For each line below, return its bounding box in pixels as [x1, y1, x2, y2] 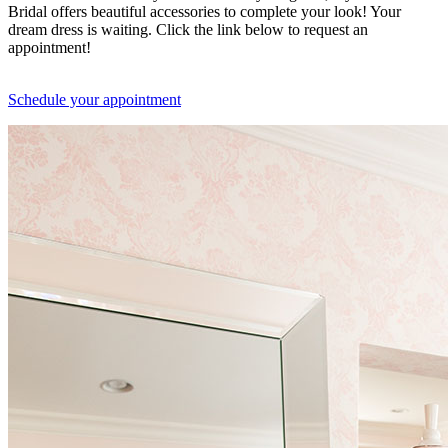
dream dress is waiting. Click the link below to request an [8, 20, 368, 38]
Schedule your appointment [8, 90, 181, 108]
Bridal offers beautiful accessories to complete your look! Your [8, 2, 401, 20]
